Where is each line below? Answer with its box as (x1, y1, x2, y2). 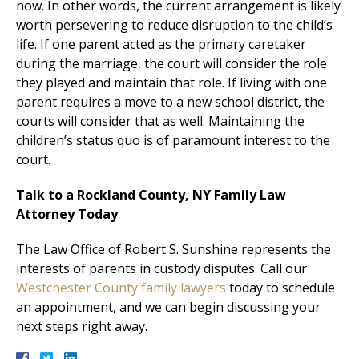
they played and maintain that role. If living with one (16, 73, 327, 91)
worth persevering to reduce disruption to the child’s (16, 15, 333, 34)
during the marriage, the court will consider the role (16, 54, 327, 72)
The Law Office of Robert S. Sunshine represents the (16, 240, 331, 258)
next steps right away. (16, 317, 147, 335)
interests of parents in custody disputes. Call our (16, 259, 307, 277)
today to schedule (226, 278, 335, 296)
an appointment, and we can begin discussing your (16, 297, 321, 316)
